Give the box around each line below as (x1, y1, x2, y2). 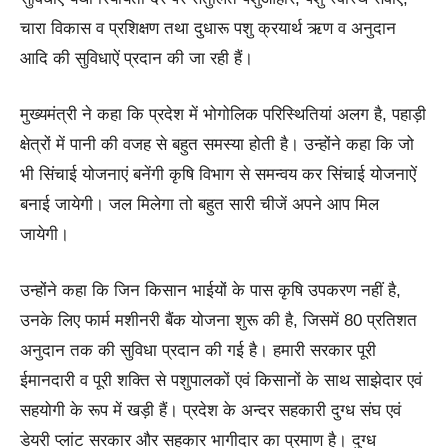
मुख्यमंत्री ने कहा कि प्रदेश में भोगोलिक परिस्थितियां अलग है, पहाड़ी (20, 104, 426, 124)
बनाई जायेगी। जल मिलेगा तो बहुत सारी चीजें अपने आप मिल (20, 194, 379, 214)
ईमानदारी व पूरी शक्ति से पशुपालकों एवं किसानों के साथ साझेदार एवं (20, 370, 422, 390)
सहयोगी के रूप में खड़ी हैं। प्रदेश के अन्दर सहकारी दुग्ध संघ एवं (20, 400, 401, 420)
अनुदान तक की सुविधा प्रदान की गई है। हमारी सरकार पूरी (20, 340, 376, 360)
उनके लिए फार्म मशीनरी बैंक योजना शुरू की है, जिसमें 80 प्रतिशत (20, 310, 417, 330)
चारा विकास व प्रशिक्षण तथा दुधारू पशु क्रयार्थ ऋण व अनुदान (20, 18, 396, 38)
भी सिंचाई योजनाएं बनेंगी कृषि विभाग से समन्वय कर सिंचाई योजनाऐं (20, 164, 416, 184)
